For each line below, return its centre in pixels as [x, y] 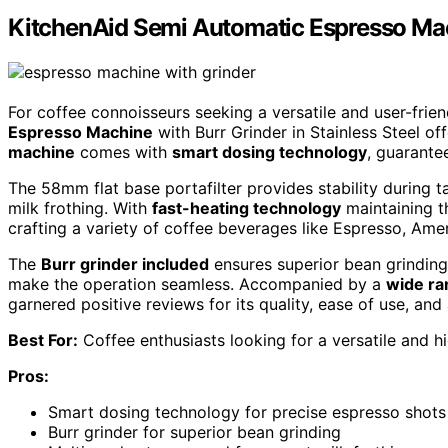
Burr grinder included [125, 263]
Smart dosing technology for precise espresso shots [247, 411]
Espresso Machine [80, 131]
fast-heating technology [246, 207]
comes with [123, 151]
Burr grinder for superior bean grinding [194, 431]
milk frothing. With [80, 207]
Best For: [43, 339]
